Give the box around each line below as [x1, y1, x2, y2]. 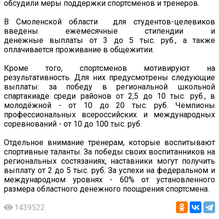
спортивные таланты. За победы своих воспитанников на [4, 147, 215, 157]
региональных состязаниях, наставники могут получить [4, 156, 215, 166]
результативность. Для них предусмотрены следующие [4, 73, 215, 83]
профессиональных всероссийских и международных [4, 110, 215, 120]
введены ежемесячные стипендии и [4, 26, 215, 36]
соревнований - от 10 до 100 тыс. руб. [4, 119, 142, 129]
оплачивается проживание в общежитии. [4, 45, 154, 55]
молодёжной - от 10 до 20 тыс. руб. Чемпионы [4, 101, 215, 110]
